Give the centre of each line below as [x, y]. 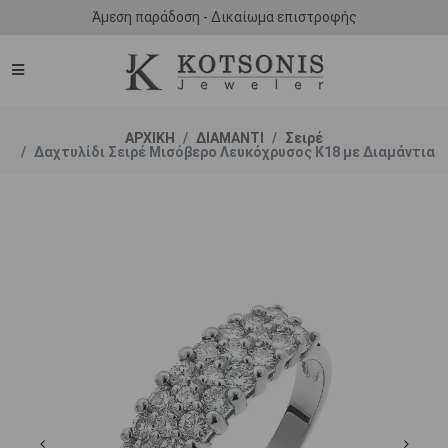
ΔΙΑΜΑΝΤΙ [230, 138]
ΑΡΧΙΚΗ [150, 138]
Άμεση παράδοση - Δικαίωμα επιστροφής [224, 17]
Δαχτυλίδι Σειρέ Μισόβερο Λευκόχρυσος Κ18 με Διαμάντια [234, 152]
